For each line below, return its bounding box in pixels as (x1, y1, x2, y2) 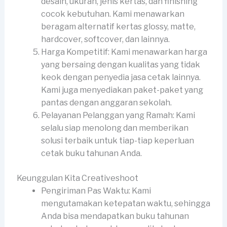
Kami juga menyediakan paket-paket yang (41, 85, 203, 95)
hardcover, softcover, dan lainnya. (41, 34, 170, 44)
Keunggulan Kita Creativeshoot (16, 173, 138, 183)
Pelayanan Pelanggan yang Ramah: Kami (41, 110, 195, 120)
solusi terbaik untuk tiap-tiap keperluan (41, 135, 194, 145)
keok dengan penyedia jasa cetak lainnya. (41, 72, 201, 82)
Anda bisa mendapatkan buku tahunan (41, 211, 189, 221)
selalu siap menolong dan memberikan (41, 123, 188, 133)
